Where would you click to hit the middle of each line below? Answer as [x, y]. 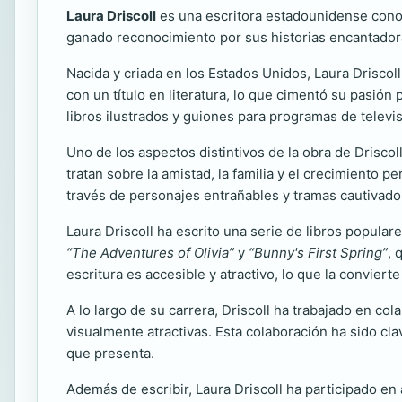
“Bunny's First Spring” [318, 253]
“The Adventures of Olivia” [150, 253]
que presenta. [110, 353]
